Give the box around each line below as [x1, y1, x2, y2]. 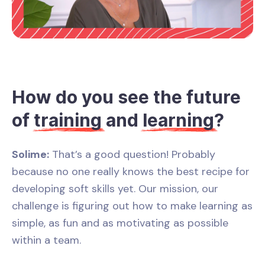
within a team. [12, 233, 81, 248]
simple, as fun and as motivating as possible [12, 216, 228, 231]
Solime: [12, 147, 49, 162]
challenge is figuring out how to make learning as [12, 199, 253, 214]
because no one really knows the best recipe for [12, 164, 250, 179]
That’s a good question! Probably [49, 147, 215, 162]
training [34, 109, 102, 131]
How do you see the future [12, 86, 241, 108]
